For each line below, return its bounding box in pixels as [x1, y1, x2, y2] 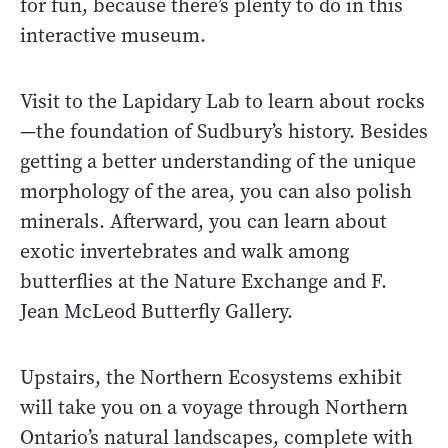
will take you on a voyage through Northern [20, 394, 408, 422]
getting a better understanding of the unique [20, 148, 416, 176]
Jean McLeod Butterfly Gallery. [20, 298, 293, 326]
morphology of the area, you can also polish [20, 178, 412, 206]
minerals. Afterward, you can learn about [20, 208, 387, 236]
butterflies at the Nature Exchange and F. [20, 268, 387, 296]
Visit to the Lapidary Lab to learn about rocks [20, 88, 425, 116]
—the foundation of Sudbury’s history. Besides [20, 118, 428, 146]
